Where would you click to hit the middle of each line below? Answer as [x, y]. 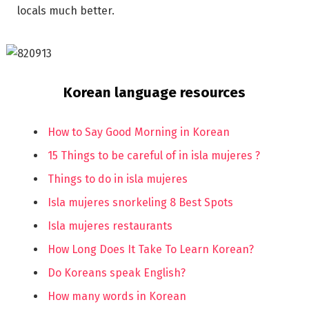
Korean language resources [154, 92]
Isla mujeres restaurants [110, 226]
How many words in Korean [117, 296]
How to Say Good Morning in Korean [138, 132]
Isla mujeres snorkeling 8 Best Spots [140, 202]
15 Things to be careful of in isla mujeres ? [153, 155]
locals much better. [66, 10]
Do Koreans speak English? [116, 272]
